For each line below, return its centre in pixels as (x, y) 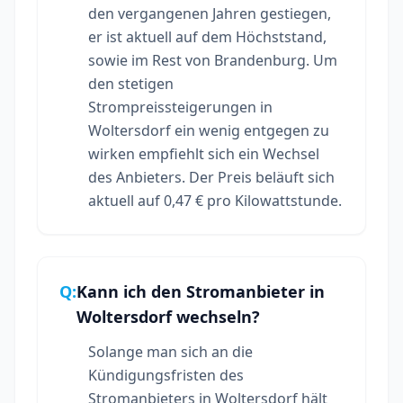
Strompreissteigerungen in (180, 107)
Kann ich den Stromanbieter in (201, 291)
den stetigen (131, 83)
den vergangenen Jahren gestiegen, (210, 13)
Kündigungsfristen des (166, 375)
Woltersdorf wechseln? (168, 316)
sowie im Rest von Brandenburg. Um (213, 60)
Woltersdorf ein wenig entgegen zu (209, 130)
